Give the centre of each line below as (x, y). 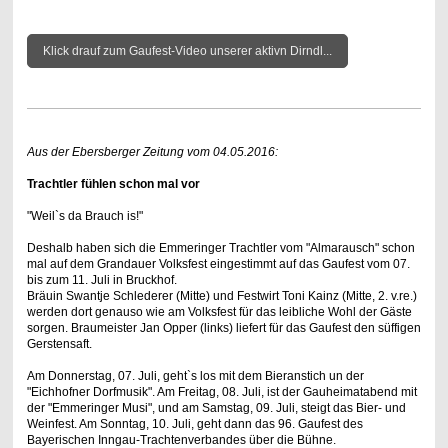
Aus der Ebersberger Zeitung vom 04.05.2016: (152, 152)
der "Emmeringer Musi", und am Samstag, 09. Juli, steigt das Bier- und (216, 408)
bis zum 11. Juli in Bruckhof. (101, 280)
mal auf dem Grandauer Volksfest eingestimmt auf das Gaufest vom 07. (218, 264)
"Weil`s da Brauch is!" (84, 216)
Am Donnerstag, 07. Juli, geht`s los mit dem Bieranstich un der (195, 376)
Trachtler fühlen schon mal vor (113, 184)
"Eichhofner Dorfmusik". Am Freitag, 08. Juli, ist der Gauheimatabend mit (221, 392)
